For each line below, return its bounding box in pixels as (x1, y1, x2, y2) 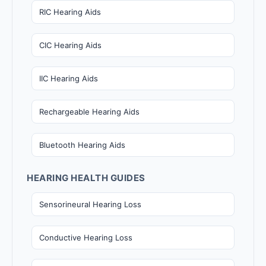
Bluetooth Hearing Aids (39, 140, 125, 150)
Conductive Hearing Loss (39, 232, 132, 242)
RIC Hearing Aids (39, 7, 101, 17)
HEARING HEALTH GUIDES (27, 172, 145, 183)
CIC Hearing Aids (39, 40, 102, 50)
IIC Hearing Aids (39, 73, 98, 83)
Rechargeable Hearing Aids (39, 106, 140, 116)
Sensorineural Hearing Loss (39, 199, 141, 209)
